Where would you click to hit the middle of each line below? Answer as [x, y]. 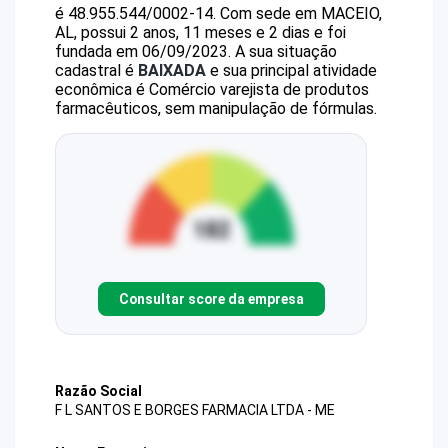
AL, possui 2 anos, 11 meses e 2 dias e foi [200, 32]
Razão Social [98, 391]
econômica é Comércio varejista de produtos [212, 89]
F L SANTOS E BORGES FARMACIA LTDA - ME [195, 410]
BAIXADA [172, 70]
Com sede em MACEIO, [301, 13]
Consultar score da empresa [211, 298]
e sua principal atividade [291, 70]
